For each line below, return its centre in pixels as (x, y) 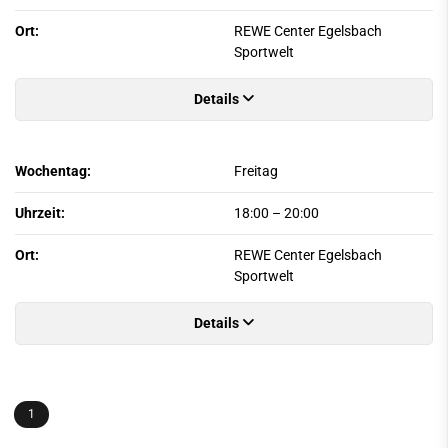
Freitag (256, 171)
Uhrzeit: (40, 213)
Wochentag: (53, 171)
